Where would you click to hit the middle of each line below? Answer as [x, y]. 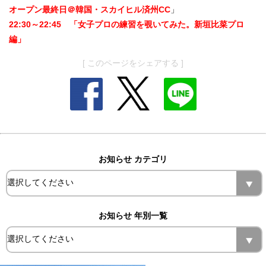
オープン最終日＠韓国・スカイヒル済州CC [90, 10]
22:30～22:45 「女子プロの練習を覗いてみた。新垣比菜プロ [126, 25]
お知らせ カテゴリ [133, 159]
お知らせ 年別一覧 [133, 215]
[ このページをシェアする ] [133, 63]
